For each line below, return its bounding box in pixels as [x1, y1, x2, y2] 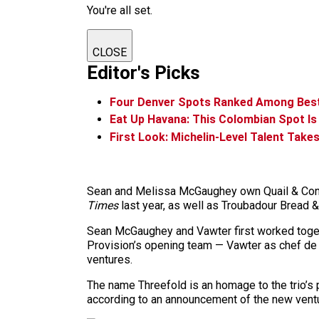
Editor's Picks [87, 61, 200, 83]
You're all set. [87, 3, 152, 17]
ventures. [87, 253, 132, 267]
